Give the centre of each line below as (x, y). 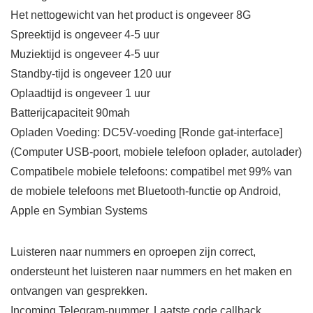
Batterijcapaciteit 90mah (70, 113)
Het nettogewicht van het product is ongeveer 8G (131, 15)
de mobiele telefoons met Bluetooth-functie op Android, (146, 191)
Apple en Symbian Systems (79, 211)
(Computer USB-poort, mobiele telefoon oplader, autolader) (156, 152)
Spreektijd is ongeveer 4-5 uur (85, 35)
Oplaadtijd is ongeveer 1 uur (80, 94)
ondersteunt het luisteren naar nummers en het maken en (151, 272)
